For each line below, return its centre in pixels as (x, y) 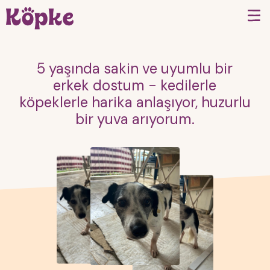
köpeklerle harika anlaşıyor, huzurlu (135, 102)
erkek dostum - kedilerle (135, 85)
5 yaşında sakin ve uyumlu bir (135, 68)
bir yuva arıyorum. (135, 119)
